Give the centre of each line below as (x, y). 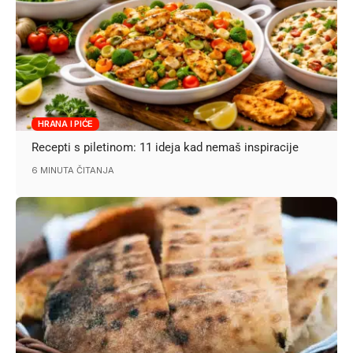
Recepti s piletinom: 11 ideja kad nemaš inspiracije (165, 148)
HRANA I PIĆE (66, 123)
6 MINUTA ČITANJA (73, 171)
